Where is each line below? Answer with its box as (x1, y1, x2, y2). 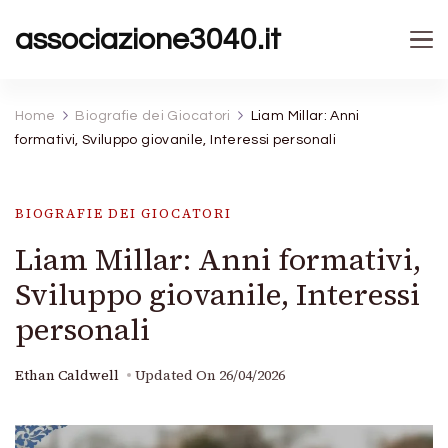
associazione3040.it (15, 24, 281, 55)
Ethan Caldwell (15, 366, 119, 385)
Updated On (135, 366, 219, 385)
